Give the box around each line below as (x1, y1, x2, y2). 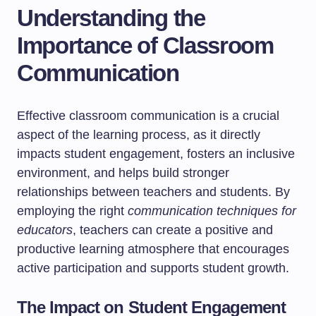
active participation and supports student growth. (17, 261, 289, 275)
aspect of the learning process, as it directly (17, 128, 260, 142)
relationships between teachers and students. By (17, 185, 290, 199)
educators (17, 223, 73, 237)
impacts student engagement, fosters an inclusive (17, 147, 295, 161)
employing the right (17, 204, 128, 218)
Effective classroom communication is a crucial (17, 109, 279, 123)
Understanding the (17, 5, 205, 31)
